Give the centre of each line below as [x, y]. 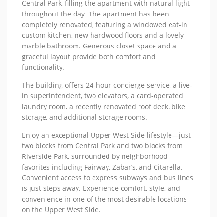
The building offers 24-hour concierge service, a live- [107, 85]
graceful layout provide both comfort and [89, 56]
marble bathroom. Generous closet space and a [99, 46]
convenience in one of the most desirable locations [105, 199]
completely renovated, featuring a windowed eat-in [105, 24]
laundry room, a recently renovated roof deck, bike [104, 106]
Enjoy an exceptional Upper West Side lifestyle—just [107, 135]
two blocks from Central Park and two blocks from [102, 145]
